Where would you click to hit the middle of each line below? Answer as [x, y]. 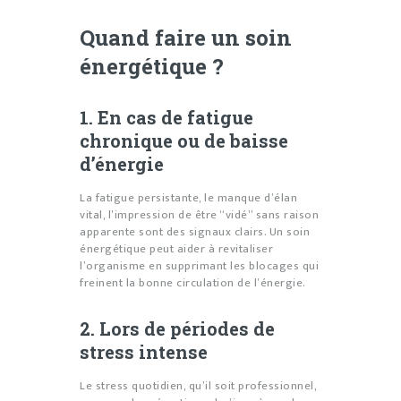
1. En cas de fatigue [166, 118]
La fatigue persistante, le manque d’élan [188, 198]
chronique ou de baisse [184, 141]
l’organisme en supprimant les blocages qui [199, 266]
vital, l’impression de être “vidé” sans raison [199, 215]
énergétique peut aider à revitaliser [176, 249]
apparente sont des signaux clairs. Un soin [195, 232]
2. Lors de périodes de [177, 329]
